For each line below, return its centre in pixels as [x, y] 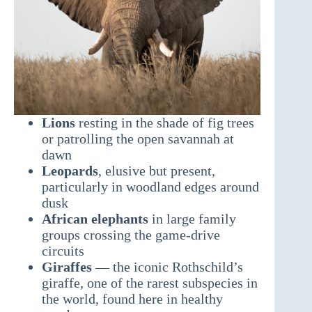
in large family [192, 219]
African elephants [95, 219]
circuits [63, 251]
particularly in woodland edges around [150, 187]
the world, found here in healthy [132, 299]
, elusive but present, [157, 171]
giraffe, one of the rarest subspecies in [150, 283]
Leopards [70, 171]
